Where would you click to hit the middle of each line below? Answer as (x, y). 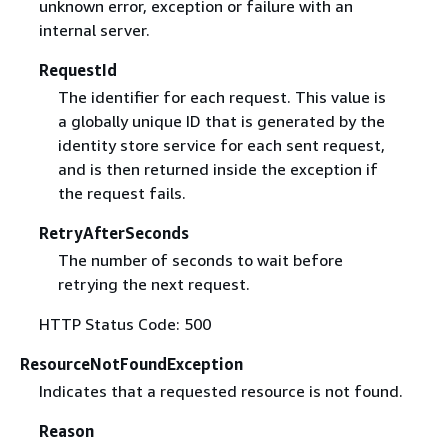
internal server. (94, 29)
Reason (66, 430)
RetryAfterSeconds (113, 232)
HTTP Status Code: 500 (124, 323)
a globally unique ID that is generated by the (221, 120)
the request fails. (121, 192)
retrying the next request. (153, 283)
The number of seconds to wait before (200, 259)
